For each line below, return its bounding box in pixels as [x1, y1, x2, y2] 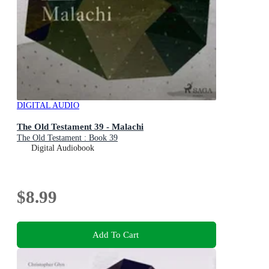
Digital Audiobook [31, 143, 94, 153]
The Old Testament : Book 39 [17, 133, 118, 142]
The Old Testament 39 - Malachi [17, 121, 144, 131]
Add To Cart [92, 229, 139, 240]
